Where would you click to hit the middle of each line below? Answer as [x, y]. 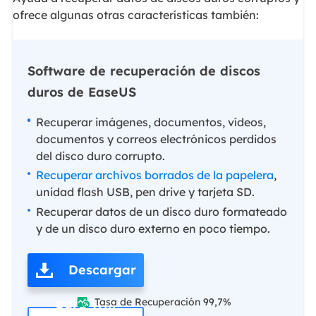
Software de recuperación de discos [144, 71]
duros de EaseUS [81, 92]
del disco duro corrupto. [100, 156]
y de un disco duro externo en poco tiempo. [153, 229]
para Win [85, 303]
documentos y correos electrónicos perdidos [156, 139]
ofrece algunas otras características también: [135, 15]
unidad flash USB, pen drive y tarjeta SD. [145, 192]
